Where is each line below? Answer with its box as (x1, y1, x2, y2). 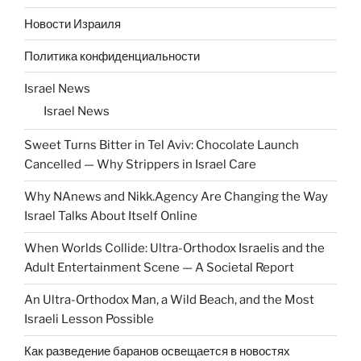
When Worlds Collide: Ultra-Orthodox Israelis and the (24, 241, 325, 256)
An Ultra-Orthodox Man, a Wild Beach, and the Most (24, 293, 314, 308)
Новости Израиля (24, 16, 121, 31)
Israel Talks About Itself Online (24, 209, 197, 224)
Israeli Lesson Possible (24, 312, 154, 327)
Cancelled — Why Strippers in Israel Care (24, 157, 256, 172)
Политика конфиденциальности (24, 48, 200, 64)
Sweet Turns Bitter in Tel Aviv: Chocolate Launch (24, 138, 299, 153)
